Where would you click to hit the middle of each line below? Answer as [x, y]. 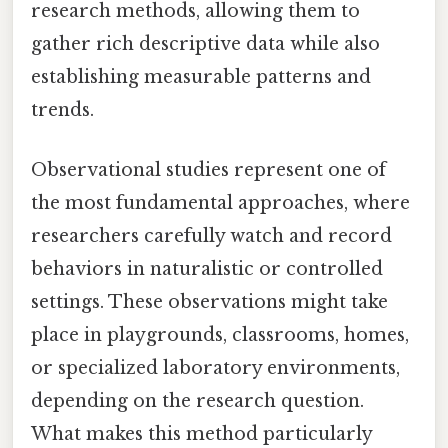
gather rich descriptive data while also [205, 44]
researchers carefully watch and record [211, 235]
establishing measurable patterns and [201, 77]
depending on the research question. [197, 400]
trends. [62, 110]
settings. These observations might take [209, 301]
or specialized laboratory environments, [215, 367]
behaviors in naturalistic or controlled [207, 268]
